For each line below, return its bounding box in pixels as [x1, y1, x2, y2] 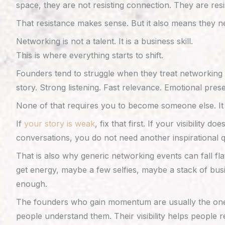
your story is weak [24, 119, 95, 129]
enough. [16, 179, 47, 189]
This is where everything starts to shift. [16, 50, 163, 60]
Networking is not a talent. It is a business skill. [16, 36, 193, 46]
